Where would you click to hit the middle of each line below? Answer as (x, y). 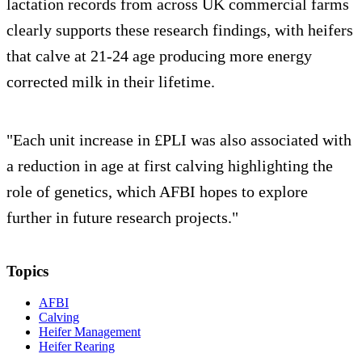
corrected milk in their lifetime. (111, 82)
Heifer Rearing (77, 346)
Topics (27, 271)
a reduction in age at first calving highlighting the (170, 166)
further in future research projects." (122, 218)
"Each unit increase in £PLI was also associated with (179, 140)
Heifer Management (90, 331)
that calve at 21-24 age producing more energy (159, 56)
